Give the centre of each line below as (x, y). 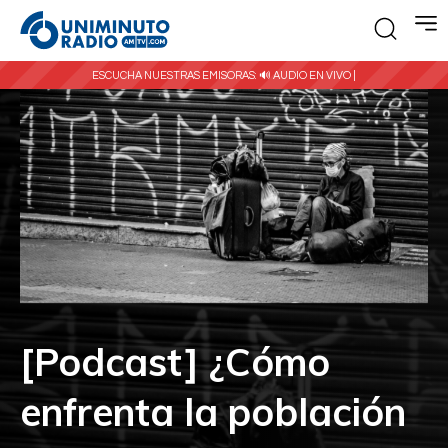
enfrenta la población (213, 412)
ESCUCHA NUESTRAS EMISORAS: (175, 75)
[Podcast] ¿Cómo (175, 362)
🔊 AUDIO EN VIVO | (307, 75)
